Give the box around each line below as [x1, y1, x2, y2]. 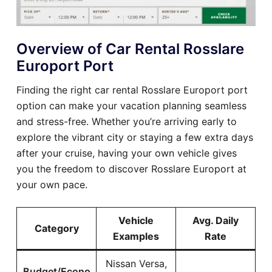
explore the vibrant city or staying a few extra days [16, 131, 253, 144]
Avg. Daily [192, 214, 239, 227]
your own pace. [16, 178, 87, 191]
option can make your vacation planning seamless [16, 100, 246, 112]
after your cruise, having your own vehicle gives [16, 147, 237, 160]
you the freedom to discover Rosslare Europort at [16, 163, 246, 175]
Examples [113, 230, 159, 243]
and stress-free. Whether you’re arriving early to [16, 115, 237, 128]
